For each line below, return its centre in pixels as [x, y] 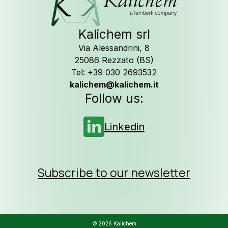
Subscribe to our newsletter [114, 173]
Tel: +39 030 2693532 [114, 73]
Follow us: [114, 98]
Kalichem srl [114, 34]
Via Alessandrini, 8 [114, 48]
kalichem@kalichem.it [114, 85]
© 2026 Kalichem [114, 224]
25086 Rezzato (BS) [114, 60]
